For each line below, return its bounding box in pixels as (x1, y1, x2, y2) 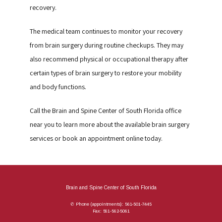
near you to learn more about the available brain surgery (30, 120, 189, 129)
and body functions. (30, 82, 86, 91)
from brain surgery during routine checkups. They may (30, 41, 183, 50)
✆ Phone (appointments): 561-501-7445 (70, 202, 152, 207)
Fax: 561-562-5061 (92, 209, 130, 214)
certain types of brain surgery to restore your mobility (30, 68, 181, 77)
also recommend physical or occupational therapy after (30, 55, 188, 63)
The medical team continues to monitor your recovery (30, 27, 182, 36)
